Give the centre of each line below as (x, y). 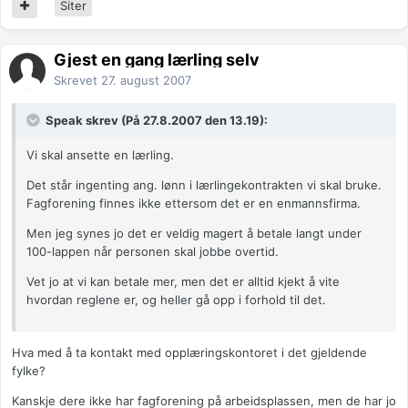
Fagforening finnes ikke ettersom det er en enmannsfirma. (194, 204)
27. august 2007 (146, 81)
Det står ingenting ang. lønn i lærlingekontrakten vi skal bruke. (204, 185)
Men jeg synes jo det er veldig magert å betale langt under (194, 234)
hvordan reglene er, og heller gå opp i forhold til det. (176, 300)
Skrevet (77, 81)
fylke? (29, 371)
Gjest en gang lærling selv (157, 60)
